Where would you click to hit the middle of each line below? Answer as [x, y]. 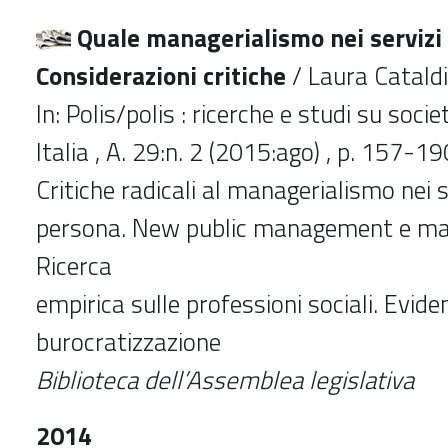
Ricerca [74, 265]
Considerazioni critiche [161, 75]
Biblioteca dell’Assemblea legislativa [225, 379]
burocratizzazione [128, 341]
